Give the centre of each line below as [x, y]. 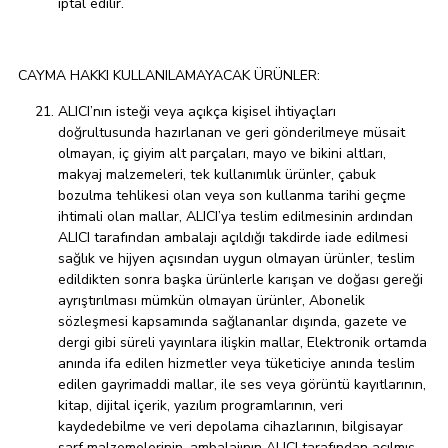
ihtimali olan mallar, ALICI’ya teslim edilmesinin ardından [235, 217]
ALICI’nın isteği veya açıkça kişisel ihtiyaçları [197, 112]
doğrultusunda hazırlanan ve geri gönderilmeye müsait [231, 133]
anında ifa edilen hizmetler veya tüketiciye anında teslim [236, 364]
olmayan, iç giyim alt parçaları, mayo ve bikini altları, [222, 154]
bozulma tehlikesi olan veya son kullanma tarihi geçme [232, 196]
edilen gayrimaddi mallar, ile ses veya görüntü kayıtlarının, [242, 385]
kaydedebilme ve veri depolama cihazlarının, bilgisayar [230, 427]
